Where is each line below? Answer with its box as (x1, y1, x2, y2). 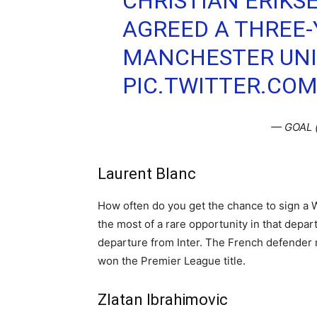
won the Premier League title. (98, 254, 246, 268)
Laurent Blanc (98, 165, 196, 183)
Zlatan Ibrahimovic (98, 291, 228, 309)
